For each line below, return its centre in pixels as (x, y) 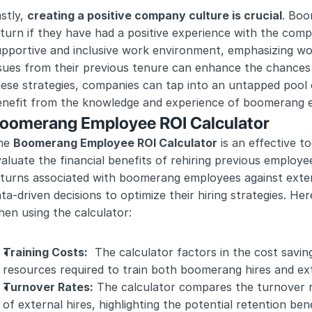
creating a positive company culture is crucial (155, 15)
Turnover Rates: (48, 287)
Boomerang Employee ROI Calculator (115, 143)
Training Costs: (45, 252)
